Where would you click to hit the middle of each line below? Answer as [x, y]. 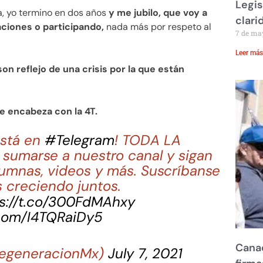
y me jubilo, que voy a [157, 13]
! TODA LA [148, 140]
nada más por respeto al [158, 27]
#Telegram [80, 140]
